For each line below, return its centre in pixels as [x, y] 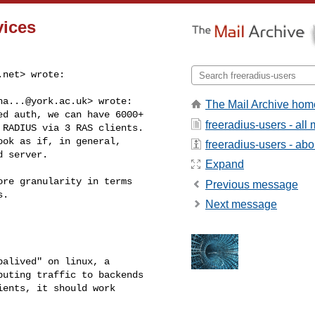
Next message [241, 205]
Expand [225, 165]
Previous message [252, 184]
